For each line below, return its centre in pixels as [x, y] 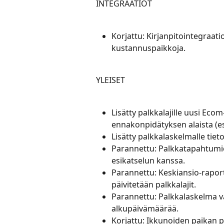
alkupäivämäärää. [145, 209]
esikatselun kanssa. [148, 161]
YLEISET [110, 80]
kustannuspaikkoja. [148, 48]
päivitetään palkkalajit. [154, 185]
